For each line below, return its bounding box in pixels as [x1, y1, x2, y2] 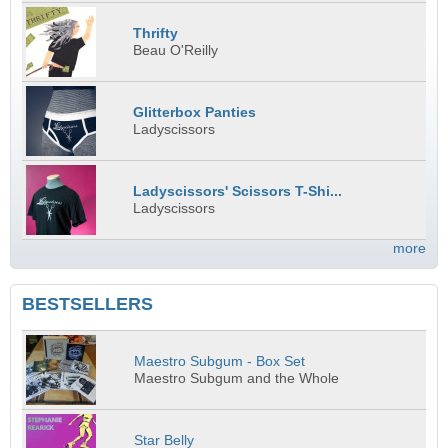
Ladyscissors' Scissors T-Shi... [133, 184, 343, 200]
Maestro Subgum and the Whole [134, 370, 340, 386]
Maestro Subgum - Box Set [134, 353, 306, 369]
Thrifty [133, 26, 179, 42]
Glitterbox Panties [133, 105, 257, 121]
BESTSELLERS [22, 294, 153, 315]
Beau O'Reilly [133, 43, 219, 59]
